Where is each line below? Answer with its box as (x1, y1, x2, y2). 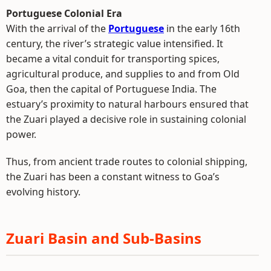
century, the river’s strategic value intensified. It (6, 37, 223, 51)
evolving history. (6, 185, 80, 199)
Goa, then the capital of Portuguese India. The (6, 82, 217, 96)
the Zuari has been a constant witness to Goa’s (6, 170, 220, 184)
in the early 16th (164, 22, 240, 36)
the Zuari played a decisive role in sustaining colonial (6, 113, 246, 126)
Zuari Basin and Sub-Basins (6, 228, 201, 249)
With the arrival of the (6, 22, 108, 36)
